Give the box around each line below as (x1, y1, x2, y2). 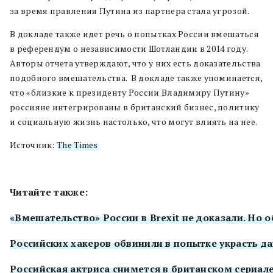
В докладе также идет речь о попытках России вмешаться (10, 27, 259, 40)
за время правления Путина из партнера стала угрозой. (10, 4, 250, 16)
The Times (57, 138, 98, 151)
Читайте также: (10, 185, 88, 198)
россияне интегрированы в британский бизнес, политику (10, 101, 260, 113)
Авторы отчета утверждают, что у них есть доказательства (10, 57, 261, 69)
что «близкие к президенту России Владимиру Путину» (10, 86, 249, 98)
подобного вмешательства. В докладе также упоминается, (10, 71, 263, 83)
